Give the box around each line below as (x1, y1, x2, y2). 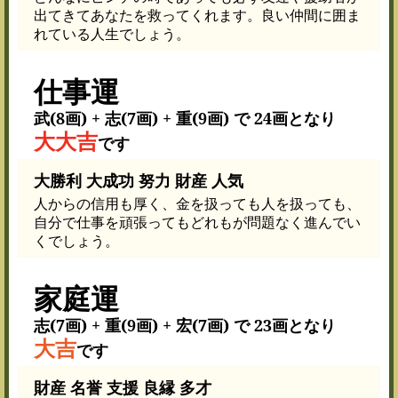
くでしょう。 (34, 230, 119, 251)
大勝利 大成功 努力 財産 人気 (34, 169, 243, 191)
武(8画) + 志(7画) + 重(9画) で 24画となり (34, 107, 336, 129)
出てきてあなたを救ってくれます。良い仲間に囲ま (34, 4, 361, 25)
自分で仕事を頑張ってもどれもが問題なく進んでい (34, 211, 361, 232)
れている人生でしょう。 (34, 23, 190, 44)
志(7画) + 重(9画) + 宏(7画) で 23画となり (34, 314, 336, 336)
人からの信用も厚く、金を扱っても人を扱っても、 (34, 193, 361, 213)
